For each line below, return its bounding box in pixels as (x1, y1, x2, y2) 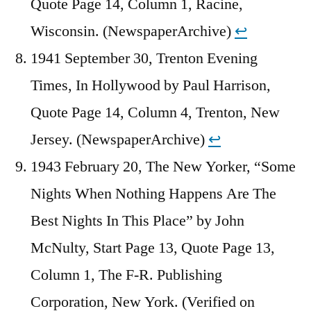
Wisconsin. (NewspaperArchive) (31, 22, 235, 42)
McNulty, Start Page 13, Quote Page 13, (31, 238, 275, 258)
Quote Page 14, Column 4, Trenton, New (31, 103, 280, 123)
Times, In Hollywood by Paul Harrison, (31, 76, 271, 96)
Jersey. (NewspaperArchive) (31, 130, 208, 150)
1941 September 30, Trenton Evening (31, 49, 258, 69)
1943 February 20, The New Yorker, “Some (31, 157, 296, 177)
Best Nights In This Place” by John (31, 211, 244, 231)
